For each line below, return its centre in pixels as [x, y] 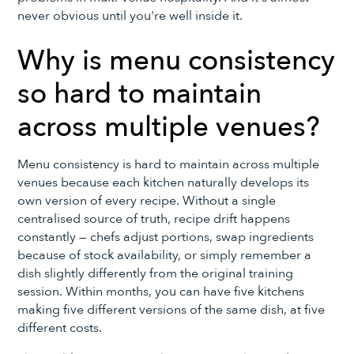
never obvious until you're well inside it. [130, 15]
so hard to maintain [140, 94]
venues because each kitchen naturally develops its [164, 183]
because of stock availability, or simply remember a [165, 256]
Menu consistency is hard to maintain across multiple [169, 165]
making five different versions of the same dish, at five [171, 310]
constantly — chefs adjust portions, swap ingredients [166, 237]
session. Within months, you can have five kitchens [161, 292]
